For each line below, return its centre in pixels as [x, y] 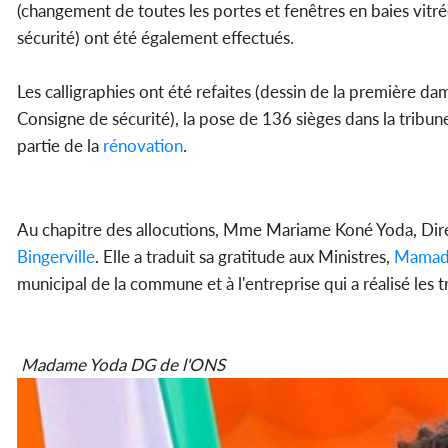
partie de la [60, 145]
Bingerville [56, 256]
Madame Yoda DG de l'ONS [121, 364]
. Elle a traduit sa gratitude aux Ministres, [244, 256]
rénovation [143, 145]
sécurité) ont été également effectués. [157, 37]
